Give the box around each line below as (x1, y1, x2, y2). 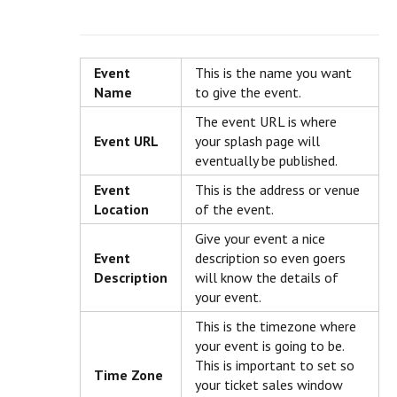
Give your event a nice (195, 230, 325, 248)
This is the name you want (195, 64, 352, 82)
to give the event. (195, 83, 301, 102)
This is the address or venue (195, 181, 360, 199)
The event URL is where (195, 113, 337, 131)
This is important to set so (195, 356, 354, 375)
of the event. (195, 200, 274, 219)
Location (94, 200, 149, 219)
